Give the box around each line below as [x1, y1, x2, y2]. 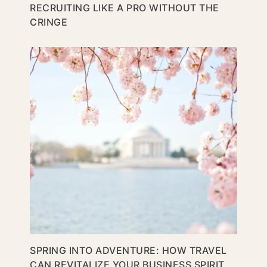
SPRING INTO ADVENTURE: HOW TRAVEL [30, 244, 227, 256]
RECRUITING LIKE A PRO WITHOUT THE [30, 2, 219, 14]
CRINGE [30, 16, 67, 29]
